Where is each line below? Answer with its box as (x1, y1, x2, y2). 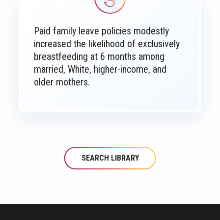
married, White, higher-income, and (34, 63, 166, 75)
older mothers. (34, 76, 90, 88)
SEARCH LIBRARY (81, 153, 139, 163)
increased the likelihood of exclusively (34, 38, 180, 50)
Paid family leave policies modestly (34, 25, 169, 37)
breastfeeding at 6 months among (34, 51, 165, 62)
